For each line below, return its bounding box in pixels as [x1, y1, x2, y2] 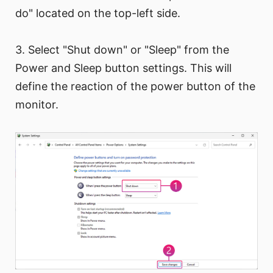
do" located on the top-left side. [15, 7, 180, 20]
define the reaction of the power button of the [15, 80, 255, 93]
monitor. [15, 98, 58, 112]
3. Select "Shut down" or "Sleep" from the [15, 43, 229, 57]
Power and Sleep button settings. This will [15, 62, 232, 75]
